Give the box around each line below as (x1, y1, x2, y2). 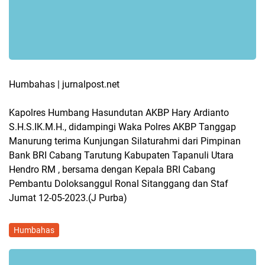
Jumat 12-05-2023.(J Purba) (9, 192, 127, 203)
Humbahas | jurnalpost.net (9, 78, 119, 90)
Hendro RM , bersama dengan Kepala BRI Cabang (9, 163, 215, 175)
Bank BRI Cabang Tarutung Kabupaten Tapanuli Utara (9, 149, 234, 161)
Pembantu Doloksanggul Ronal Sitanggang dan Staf (9, 177, 228, 189)
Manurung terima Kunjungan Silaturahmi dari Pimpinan (9, 135, 241, 147)
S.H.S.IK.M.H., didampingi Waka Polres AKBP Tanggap (9, 121, 236, 132)
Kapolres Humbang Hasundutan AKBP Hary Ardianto (9, 106, 229, 118)
